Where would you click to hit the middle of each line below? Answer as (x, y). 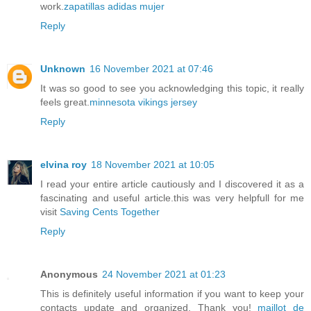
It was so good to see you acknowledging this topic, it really (172, 89)
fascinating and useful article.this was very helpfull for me (172, 198)
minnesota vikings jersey (143, 102)
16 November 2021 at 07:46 (151, 69)
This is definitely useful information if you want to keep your (172, 294)
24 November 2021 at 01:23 (164, 275)
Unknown (63, 69)
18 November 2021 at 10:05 (153, 165)
